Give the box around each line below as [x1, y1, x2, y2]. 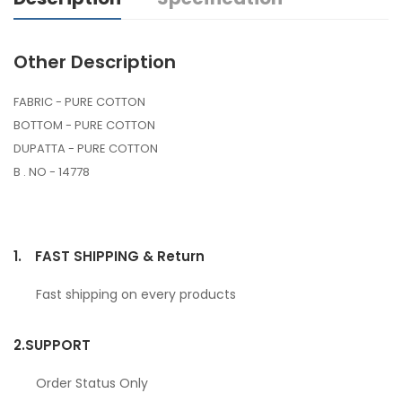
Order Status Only [36, 374, 148, 393]
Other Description [13, 49, 176, 75]
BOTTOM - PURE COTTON [13, 117, 155, 135]
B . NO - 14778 [13, 163, 90, 181]
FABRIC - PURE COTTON [13, 93, 145, 111]
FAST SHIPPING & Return [35, 247, 205, 267]
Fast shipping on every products [36, 285, 236, 304]
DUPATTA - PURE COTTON [13, 140, 158, 158]
